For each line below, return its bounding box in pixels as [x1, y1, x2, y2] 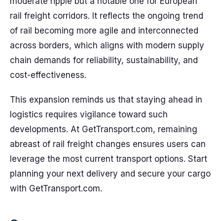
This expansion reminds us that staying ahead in [10, 95, 202, 105]
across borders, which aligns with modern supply [10, 40, 204, 50]
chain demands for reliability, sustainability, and [10, 55, 198, 65]
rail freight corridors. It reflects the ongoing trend [10, 11, 203, 21]
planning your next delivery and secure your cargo [10, 169, 211, 179]
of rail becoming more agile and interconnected [10, 26, 198, 36]
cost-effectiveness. [10, 70, 86, 80]
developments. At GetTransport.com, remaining [10, 124, 197, 134]
